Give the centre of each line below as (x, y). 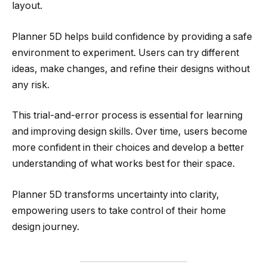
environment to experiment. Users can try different (125, 52)
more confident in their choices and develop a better (128, 148)
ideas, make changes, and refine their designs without (131, 69)
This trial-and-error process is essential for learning (127, 116)
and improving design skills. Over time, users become (130, 132)
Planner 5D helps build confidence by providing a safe (132, 36)
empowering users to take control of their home (119, 210)
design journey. (46, 226)
